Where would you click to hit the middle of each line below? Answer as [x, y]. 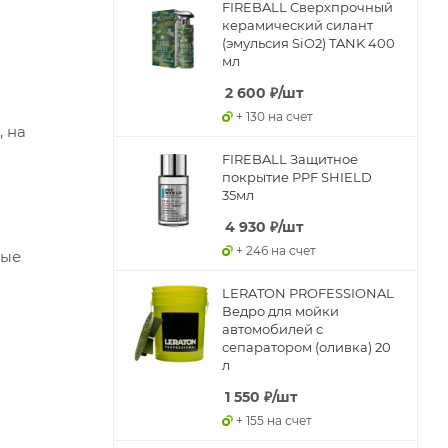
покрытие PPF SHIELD [297, 177]
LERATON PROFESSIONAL [308, 293]
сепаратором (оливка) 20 [306, 347]
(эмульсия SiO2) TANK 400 [308, 43]
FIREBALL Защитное [290, 159]
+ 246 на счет [276, 250]
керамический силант [297, 25]
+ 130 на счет [274, 116]
